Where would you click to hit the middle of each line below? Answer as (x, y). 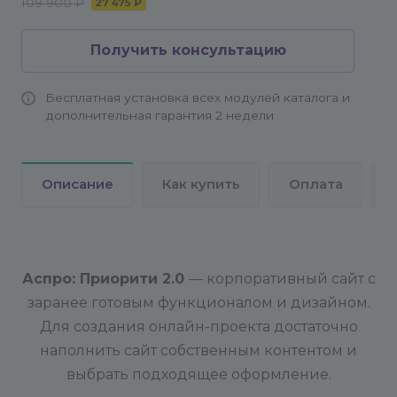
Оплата (316, 184)
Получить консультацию (188, 50)
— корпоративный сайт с (282, 279)
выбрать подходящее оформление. (198, 374)
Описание (78, 184)
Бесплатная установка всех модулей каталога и (198, 97)
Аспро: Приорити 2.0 (105, 279)
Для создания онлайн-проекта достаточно (198, 327)
